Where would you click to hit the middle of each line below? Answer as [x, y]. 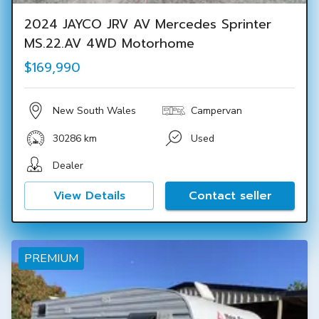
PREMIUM [51, 258]
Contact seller [230, 196]
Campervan [216, 111]
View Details [89, 196]
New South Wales [94, 111]
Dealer [68, 165]
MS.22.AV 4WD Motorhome [109, 43]
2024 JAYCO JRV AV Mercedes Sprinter [148, 24]
